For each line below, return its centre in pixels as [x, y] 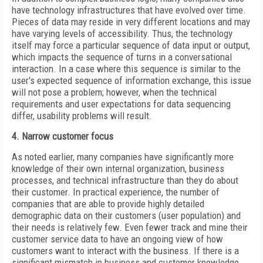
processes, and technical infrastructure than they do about [125, 180]
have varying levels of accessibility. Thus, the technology [122, 33]
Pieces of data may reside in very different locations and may [131, 22]
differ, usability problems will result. [82, 116]
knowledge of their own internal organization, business [118, 168]
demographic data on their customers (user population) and [126, 215]
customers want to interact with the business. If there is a [125, 251]
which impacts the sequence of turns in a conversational [122, 57]
